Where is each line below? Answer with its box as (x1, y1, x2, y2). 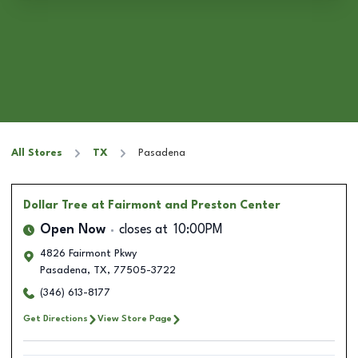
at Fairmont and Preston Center (91, 200, 280, 211)
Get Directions (23, 314, 88, 324)
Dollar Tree (23, 200, 88, 211)
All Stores (11, 148, 62, 158)
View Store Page (97, 314, 172, 324)
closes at (119, 224, 168, 237)
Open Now (40, 224, 105, 237)
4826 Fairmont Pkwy (40, 249, 137, 259)
